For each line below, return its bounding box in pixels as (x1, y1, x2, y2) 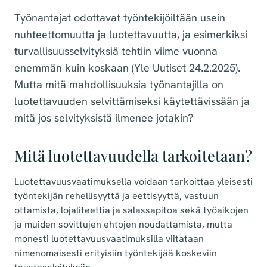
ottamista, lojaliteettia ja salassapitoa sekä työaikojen (14, 204, 249, 217)
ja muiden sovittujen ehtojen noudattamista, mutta (14, 218, 232, 231)
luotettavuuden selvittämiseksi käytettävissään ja (14, 94, 250, 108)
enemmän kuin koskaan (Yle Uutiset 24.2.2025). (14, 61, 240, 75)
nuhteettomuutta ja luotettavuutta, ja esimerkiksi (14, 27, 247, 42)
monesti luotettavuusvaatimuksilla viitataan (14, 232, 204, 246)
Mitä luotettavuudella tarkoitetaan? (14, 145, 252, 166)
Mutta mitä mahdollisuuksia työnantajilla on (14, 77, 223, 92)
